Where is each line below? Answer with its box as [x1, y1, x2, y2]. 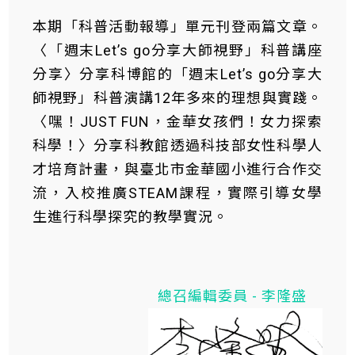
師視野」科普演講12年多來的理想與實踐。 [32, 90, 323, 106]
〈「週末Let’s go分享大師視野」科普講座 [32, 42, 323, 59]
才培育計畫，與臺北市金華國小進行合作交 [32, 161, 323, 177]
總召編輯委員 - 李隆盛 [157, 288, 307, 304]
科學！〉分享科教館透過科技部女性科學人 [32, 137, 323, 154]
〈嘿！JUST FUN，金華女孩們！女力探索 [32, 113, 323, 130]
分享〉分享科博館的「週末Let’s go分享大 [32, 66, 323, 82]
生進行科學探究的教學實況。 [32, 208, 229, 225]
